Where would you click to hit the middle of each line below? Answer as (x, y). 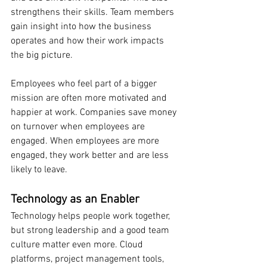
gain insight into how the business (82, 27)
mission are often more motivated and (90, 99)
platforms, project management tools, (89, 260)
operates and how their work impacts (89, 41)
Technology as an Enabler (75, 200)
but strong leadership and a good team (91, 231)
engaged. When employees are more (86, 142)
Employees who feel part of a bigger (85, 84)
